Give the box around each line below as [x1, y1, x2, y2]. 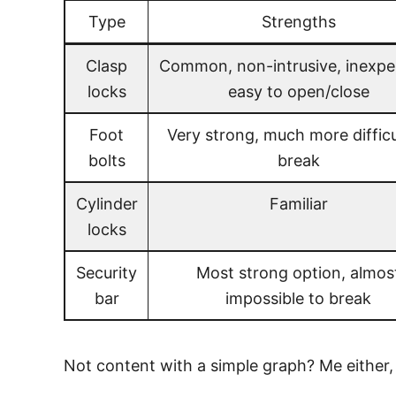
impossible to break [225, 288, 371, 308]
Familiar [269, 194, 328, 213]
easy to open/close [227, 81, 369, 101]
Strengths [261, 11, 336, 31]
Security [76, 263, 137, 282]
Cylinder [75, 194, 138, 213]
